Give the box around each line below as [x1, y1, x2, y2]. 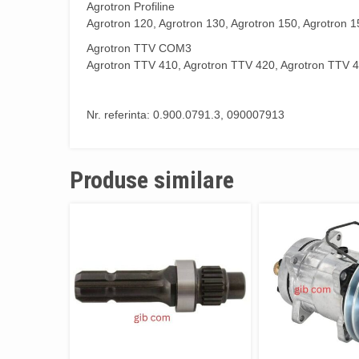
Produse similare [70, 166, 234, 195]
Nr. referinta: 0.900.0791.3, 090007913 [87, 108, 284, 122]
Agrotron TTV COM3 [87, 42, 192, 55]
